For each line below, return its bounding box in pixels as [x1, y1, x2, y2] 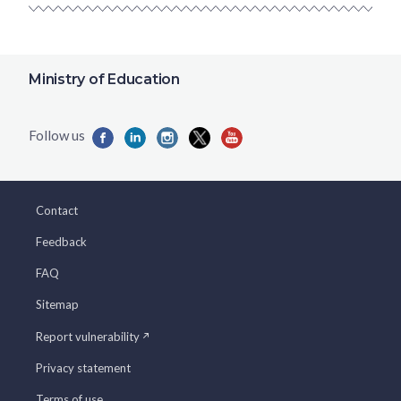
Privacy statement [36, 361, 131, 375]
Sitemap [36, 297, 79, 311]
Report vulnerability [36, 329, 140, 344]
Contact [36, 203, 78, 218]
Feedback [36, 235, 87, 249]
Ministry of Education [29, 71, 180, 88]
